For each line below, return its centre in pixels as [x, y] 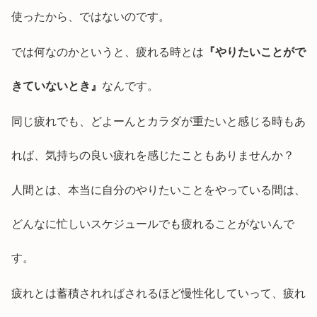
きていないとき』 [57, 86]
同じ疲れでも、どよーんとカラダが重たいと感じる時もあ [158, 121]
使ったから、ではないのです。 [91, 17]
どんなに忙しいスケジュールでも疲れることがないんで [153, 224]
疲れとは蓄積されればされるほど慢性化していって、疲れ [158, 293]
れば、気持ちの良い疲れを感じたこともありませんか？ [153, 155]
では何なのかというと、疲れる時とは [108, 52]
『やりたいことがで [255, 52]
